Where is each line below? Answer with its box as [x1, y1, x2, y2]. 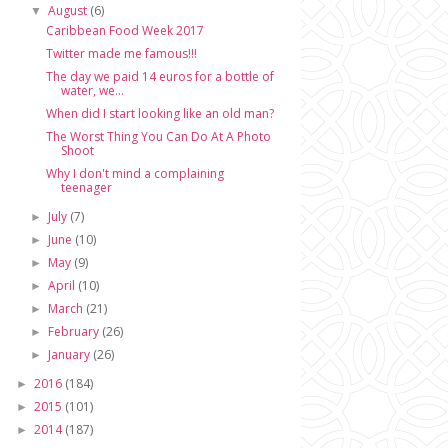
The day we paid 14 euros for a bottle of [45, 68, 274, 85]
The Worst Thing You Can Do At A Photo [45, 128, 271, 145]
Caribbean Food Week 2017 [45, 22, 204, 39]
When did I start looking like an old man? [45, 105, 274, 122]
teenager [60, 179, 112, 196]
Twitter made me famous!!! [45, 45, 197, 62]
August [48, 2, 91, 19]
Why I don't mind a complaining [45, 165, 224, 182]
